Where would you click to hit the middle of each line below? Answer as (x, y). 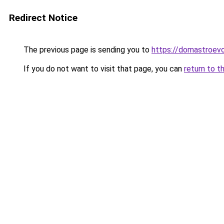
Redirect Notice (43, 18)
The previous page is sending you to (86, 50)
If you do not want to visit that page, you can (103, 69)
